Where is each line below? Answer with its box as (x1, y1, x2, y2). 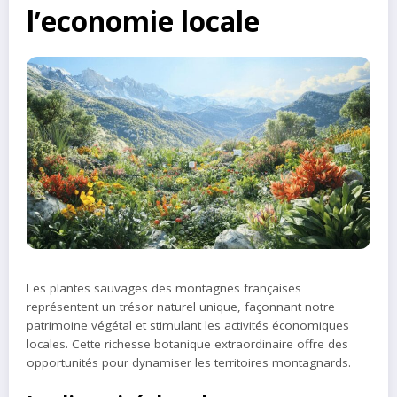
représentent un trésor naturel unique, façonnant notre (27, 299, 335, 315)
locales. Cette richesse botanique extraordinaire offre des (27, 336, 348, 353)
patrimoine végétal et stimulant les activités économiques (27, 317, 349, 334)
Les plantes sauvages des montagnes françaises (27, 280, 301, 297)
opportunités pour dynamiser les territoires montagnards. (27, 354, 351, 371)
